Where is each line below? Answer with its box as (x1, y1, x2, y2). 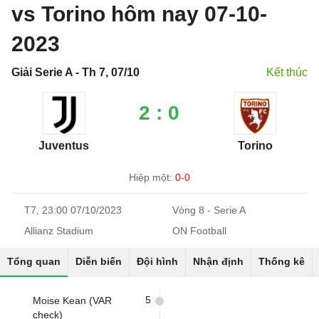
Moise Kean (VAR (33, 295, 112, 306)
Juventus (38, 140, 90, 152)
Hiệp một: (129, 172, 175, 183)
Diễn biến (75, 256, 122, 267)
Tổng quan (7, 256, 61, 267)
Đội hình (137, 256, 178, 267)
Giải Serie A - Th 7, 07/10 (11, 66, 140, 78)
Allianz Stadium (24, 225, 93, 236)
